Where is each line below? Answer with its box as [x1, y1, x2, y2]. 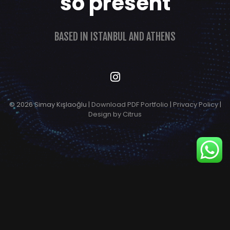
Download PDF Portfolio [91, 99, 168, 109]
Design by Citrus [88, 109, 142, 119]
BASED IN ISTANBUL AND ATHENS [54, 30, 176, 43]
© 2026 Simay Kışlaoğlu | [9, 99, 91, 109]
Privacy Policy [172, 99, 218, 109]
